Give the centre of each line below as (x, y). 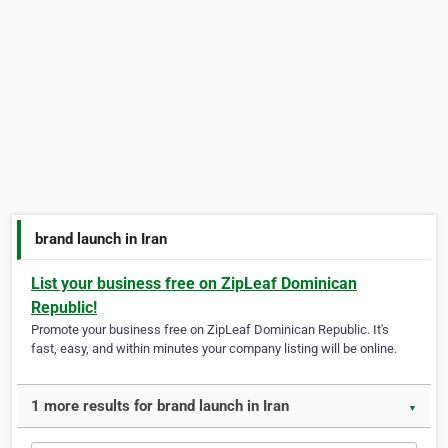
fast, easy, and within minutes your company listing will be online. (214, 349)
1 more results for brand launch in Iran (160, 406)
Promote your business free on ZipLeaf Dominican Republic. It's (210, 330)
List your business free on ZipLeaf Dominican (194, 284)
